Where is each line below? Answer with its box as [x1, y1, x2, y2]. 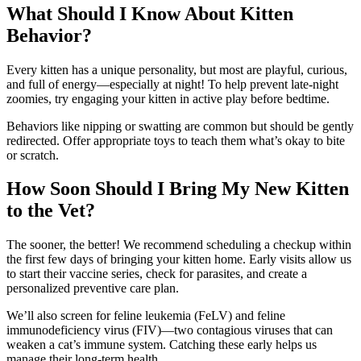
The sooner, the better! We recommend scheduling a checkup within [6, 238, 351, 252]
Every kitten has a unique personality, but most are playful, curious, [6, 62, 347, 77]
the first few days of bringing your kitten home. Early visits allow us [6, 252, 351, 267]
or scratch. [6, 147, 59, 162]
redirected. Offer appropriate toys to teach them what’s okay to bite [6, 133, 345, 147]
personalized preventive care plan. [6, 281, 179, 296]
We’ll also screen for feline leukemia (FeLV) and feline [6, 309, 285, 323]
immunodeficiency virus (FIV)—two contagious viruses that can [6, 323, 333, 338]
